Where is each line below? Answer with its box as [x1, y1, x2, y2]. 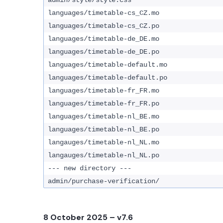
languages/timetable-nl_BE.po [48, 125, 159, 133]
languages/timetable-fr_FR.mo [48, 87, 159, 95]
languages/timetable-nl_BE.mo [48, 112, 159, 120]
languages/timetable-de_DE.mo [48, 35, 159, 43]
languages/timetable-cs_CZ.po [48, 22, 159, 30]
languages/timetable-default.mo [48, 61, 167, 69]
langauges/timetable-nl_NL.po [48, 151, 159, 159]
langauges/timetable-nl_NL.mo [48, 138, 159, 146]
